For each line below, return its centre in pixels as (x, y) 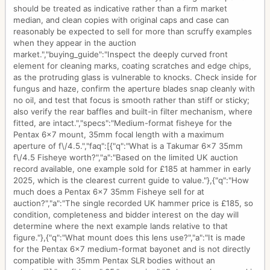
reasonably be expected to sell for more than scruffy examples (133, 32)
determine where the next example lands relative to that (121, 226)
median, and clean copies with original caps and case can (121, 20)
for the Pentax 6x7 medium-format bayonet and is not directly (132, 249)
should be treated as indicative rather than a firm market (120, 9)
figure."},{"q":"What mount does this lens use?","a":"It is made (129, 238)
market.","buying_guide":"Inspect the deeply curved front (121, 55)
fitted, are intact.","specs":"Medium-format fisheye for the (123, 123)
